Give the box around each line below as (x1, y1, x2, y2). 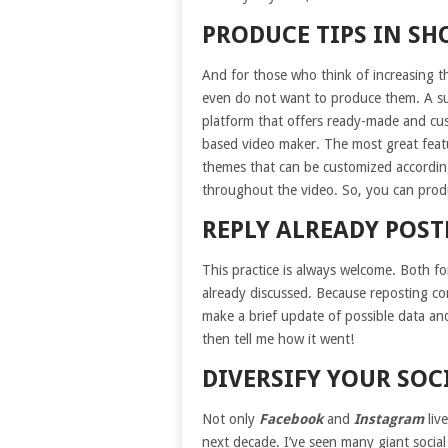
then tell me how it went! (202, 330, 354, 347)
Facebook (259, 410, 323, 427)
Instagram (354, 410, 424, 427)
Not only (202, 410, 259, 427)
